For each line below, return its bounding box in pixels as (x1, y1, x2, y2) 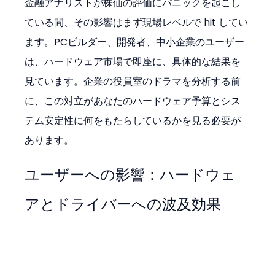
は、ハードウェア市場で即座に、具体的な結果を (25, 55, 241, 69)
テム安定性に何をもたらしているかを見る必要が (25, 114, 241, 128)
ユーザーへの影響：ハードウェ (25, 165, 236, 185)
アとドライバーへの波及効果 (25, 194, 222, 215)
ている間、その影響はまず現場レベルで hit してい (25, 15, 249, 30)
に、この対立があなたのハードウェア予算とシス (25, 94, 241, 109)
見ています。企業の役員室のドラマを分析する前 (25, 74, 241, 89)
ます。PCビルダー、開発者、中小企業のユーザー (25, 35, 245, 50)
